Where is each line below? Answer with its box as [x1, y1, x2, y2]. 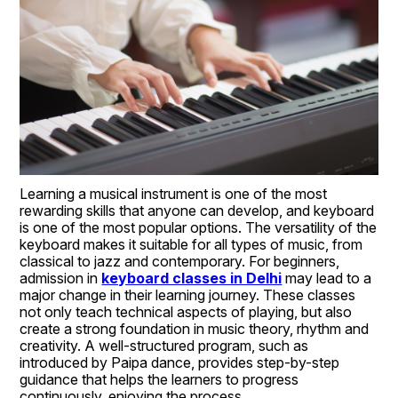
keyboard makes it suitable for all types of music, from [20, 235, 363, 253]
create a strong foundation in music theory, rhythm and [20, 319, 370, 338]
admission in [20, 268, 102, 287]
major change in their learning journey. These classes [20, 285, 356, 304]
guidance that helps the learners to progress [20, 370, 299, 388]
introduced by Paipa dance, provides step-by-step [20, 353, 340, 371]
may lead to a [282, 268, 372, 287]
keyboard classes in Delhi [101, 268, 283, 287]
